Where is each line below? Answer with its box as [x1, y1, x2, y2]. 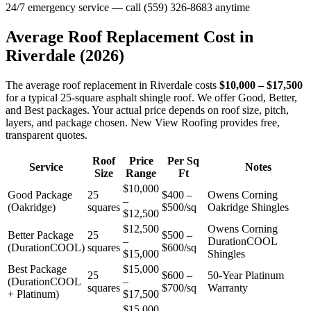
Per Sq [167, 155, 199, 167]
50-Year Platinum [208, 269, 284, 281]
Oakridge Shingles [208, 201, 289, 213]
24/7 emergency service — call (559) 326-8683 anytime [6, 1, 250, 14]
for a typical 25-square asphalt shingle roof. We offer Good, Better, [6, 92, 297, 103]
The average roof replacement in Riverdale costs [6, 79, 219, 91]
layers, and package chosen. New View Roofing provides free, [6, 117, 280, 128]
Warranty [208, 282, 248, 294]
